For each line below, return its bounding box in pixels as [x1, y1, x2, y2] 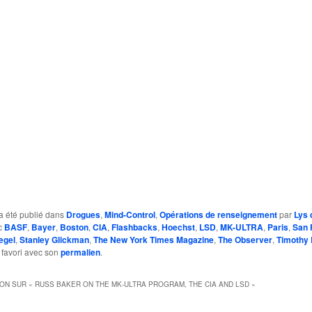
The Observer [217, 233, 272, 246]
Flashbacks [111, 220, 157, 233]
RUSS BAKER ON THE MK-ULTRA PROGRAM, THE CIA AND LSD [34, 279, 249, 290]
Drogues [65, 208, 100, 221]
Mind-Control [104, 208, 155, 221]
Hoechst [161, 220, 195, 233]
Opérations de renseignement [159, 208, 277, 221]
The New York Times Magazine [93, 233, 214, 246]
